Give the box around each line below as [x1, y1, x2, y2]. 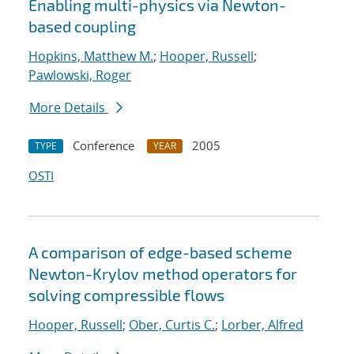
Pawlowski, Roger [28, 66, 131, 85]
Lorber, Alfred [221, 316, 303, 334]
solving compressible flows [28, 285, 224, 305]
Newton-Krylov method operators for [28, 264, 297, 284]
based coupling [28, 17, 136, 36]
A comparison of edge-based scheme [28, 243, 292, 262]
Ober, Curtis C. [129, 316, 215, 334]
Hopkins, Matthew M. [28, 47, 153, 66]
